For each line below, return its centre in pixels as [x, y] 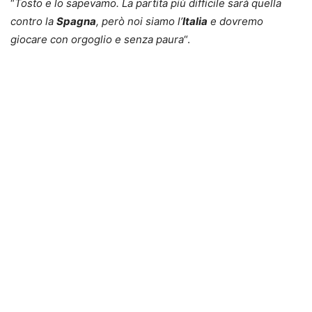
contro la [33, 22]
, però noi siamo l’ [139, 22]
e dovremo [235, 22]
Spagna [76, 22]
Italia [195, 22]
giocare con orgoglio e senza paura [97, 40]
